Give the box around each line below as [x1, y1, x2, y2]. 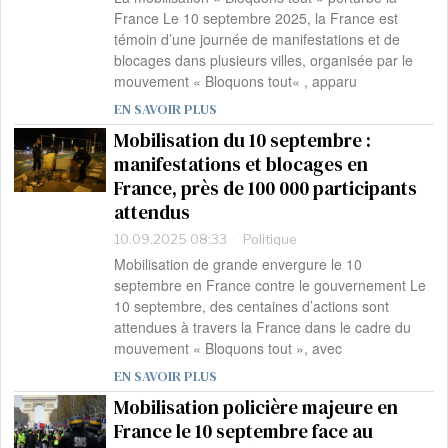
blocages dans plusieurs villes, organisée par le [114, 50, 414, 71]
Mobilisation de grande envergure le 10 [114, 254, 363, 275]
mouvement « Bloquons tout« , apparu [114, 71, 358, 92]
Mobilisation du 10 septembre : [114, 127, 372, 154]
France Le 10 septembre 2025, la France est [114, 8, 399, 29]
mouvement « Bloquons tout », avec [114, 338, 343, 359]
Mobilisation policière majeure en [114, 394, 399, 421]
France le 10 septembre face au [114, 418, 374, 445]
